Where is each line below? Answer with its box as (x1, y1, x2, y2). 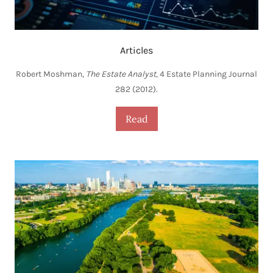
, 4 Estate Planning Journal (156, 68, 257, 79)
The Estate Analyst (86, 68, 156, 79)
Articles (120, 44, 153, 56)
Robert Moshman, (16, 68, 86, 79)
